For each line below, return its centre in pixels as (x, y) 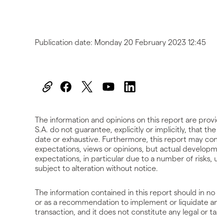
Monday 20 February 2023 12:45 (150, 42)
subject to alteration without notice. (96, 168)
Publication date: (65, 42)
